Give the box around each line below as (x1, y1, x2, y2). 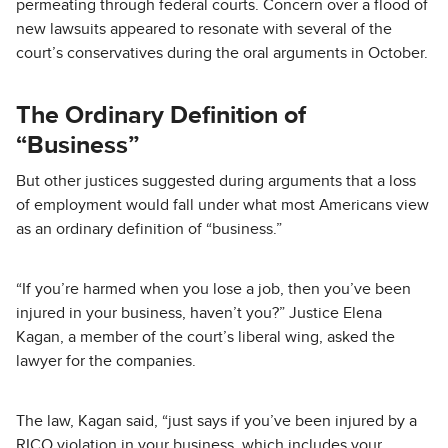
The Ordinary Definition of (16, 103, 306, 128)
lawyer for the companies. (16, 353, 196, 369)
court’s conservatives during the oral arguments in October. (16, 45, 428, 61)
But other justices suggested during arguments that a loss (16, 173, 416, 189)
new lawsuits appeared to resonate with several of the (16, 21, 392, 37)
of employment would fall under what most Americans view (16, 197, 429, 213)
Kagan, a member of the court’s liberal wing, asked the (16, 329, 395, 345)
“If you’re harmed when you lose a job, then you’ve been (16, 281, 411, 297)
